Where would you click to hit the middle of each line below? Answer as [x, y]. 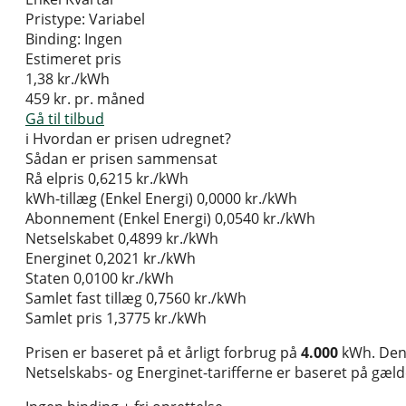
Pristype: [55, 19]
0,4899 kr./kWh [168, 239]
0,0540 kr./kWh [265, 219]
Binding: [53, 39]
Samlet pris [64, 319]
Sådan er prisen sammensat [121, 159]
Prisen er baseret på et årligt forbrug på [163, 353]
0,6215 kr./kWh [138, 179]
